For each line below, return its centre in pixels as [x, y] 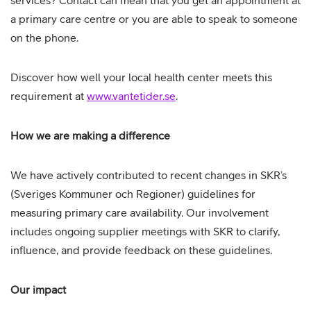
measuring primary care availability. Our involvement [140, 212]
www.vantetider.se [131, 96]
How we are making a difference [90, 135]
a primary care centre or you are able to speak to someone [154, 19]
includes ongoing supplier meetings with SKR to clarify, [145, 231]
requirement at [49, 96]
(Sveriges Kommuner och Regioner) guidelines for [133, 194]
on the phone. [46, 37]
